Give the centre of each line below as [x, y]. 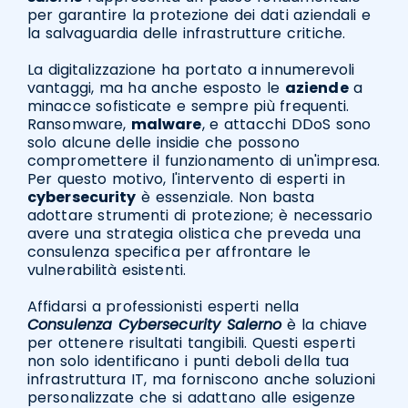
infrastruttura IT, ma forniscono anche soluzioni [201, 380]
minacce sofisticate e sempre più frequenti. [189, 107]
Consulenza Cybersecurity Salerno [155, 325]
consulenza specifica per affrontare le [169, 252]
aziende [316, 88]
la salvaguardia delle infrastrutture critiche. [187, 34]
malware [166, 125]
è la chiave [325, 325]
